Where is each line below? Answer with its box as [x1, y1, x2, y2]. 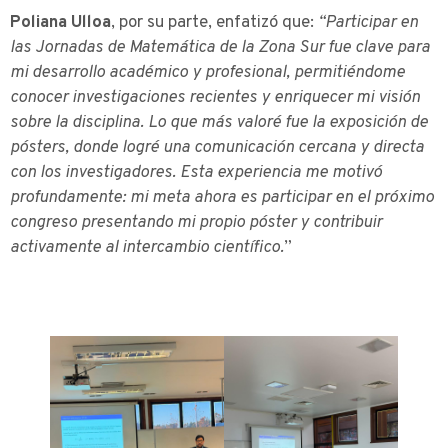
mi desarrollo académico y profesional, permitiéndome [10, 61, 405, 84]
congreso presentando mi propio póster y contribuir [10, 211, 382, 234]
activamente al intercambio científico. [10, 236, 284, 259]
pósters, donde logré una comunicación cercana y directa [10, 136, 424, 159]
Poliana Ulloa [10, 11, 111, 34]
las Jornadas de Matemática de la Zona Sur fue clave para [10, 36, 430, 59]
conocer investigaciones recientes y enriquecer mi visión [10, 86, 420, 109]
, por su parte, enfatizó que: [111, 11, 314, 34]
